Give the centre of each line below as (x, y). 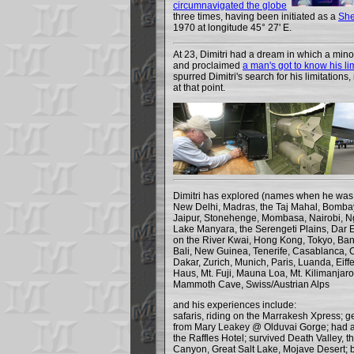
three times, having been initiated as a (256, 17)
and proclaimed (208, 66)
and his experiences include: (235, 305)
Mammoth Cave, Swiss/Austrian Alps (251, 284)
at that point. (199, 88)
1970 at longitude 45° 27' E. (232, 28)
